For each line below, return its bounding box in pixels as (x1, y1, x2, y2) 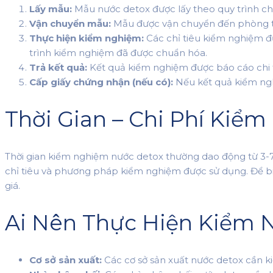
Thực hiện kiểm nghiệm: (29, 32, 144, 44)
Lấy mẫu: (29, 2, 72, 15)
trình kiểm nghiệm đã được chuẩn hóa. (29, 46, 207, 58)
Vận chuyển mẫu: (29, 17, 111, 29)
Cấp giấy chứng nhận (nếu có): (29, 76, 173, 88)
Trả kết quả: (29, 61, 87, 73)
